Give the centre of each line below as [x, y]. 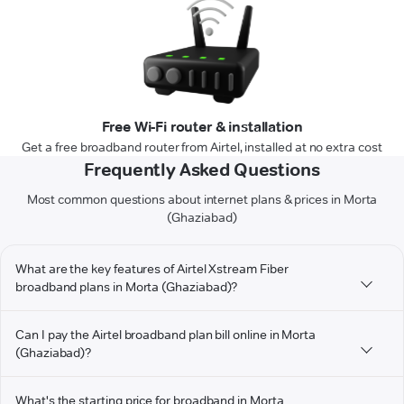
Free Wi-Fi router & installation [202, 127]
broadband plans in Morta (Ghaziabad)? [127, 287]
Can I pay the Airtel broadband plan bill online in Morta [166, 335]
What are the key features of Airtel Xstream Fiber [152, 269]
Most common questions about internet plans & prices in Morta [202, 200]
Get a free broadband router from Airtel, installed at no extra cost [202, 147]
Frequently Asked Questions [202, 170]
